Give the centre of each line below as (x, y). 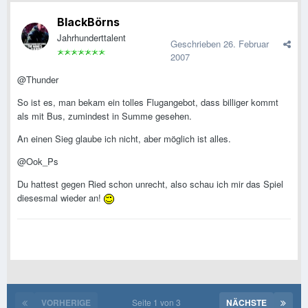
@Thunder (38, 80)
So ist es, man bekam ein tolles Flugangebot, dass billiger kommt (148, 102)
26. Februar (246, 44)
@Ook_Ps (38, 162)
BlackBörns (88, 22)
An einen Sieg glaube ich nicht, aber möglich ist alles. (124, 139)
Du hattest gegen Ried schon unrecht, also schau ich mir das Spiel (150, 184)
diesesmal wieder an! (60, 198)
